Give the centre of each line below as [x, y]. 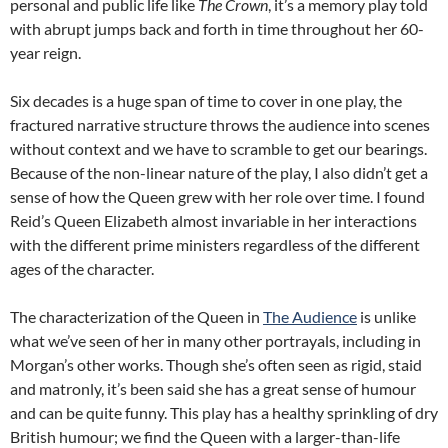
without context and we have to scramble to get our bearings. [218, 149]
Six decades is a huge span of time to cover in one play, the [206, 101]
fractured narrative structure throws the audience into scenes [220, 125]
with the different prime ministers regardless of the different [215, 245]
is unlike [386, 317]
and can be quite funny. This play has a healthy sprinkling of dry [224, 413]
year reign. [45, 53]
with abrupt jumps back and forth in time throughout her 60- [217, 29]
